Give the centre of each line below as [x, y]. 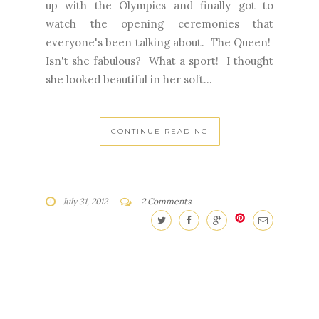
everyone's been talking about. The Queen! [159, 43]
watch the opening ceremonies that [159, 24]
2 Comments [166, 202]
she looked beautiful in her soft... [129, 80]
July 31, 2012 [85, 202]
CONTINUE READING [159, 132]
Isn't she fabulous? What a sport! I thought [159, 61]
